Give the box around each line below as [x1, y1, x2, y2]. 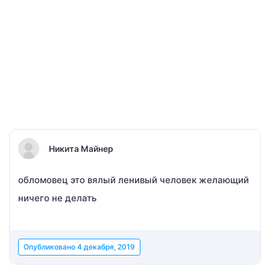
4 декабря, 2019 [77, 242, 135, 251]
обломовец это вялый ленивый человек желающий [18, 174, 249, 186]
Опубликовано [24, 242, 77, 251]
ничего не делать [18, 192, 96, 204]
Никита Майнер [49, 143, 113, 154]
